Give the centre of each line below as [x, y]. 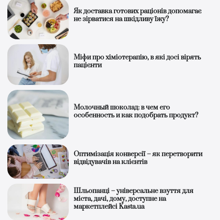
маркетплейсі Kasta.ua [109, 206]
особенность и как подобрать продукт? [136, 116]
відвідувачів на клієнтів [111, 162]
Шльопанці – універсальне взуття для [134, 191]
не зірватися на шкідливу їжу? [122, 19]
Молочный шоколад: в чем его [122, 108]
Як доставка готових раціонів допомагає [138, 12]
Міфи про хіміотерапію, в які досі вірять [137, 58]
